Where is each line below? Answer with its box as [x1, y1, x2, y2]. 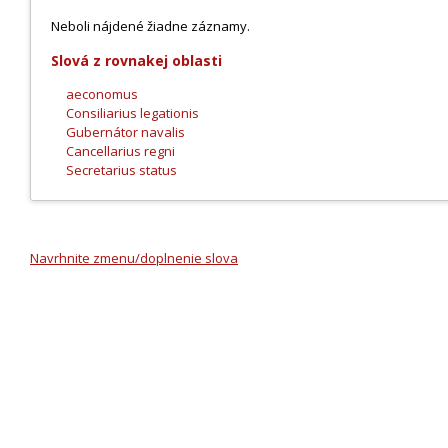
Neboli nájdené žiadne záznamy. [51, 17, 250, 35]
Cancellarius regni [66, 142, 175, 160]
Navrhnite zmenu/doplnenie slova [30, 249, 238, 267]
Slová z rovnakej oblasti [51, 51, 222, 70]
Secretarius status [66, 161, 177, 179]
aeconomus [66, 85, 138, 103]
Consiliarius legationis [66, 104, 199, 122]
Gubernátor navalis [66, 123, 185, 141]
